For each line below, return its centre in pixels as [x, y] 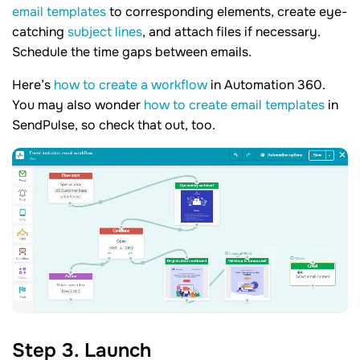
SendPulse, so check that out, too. [114, 125]
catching [40, 31]
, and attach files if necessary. [231, 31]
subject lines [105, 31]
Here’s [33, 84]
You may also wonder [78, 104]
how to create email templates [234, 104]
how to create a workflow [131, 84]
